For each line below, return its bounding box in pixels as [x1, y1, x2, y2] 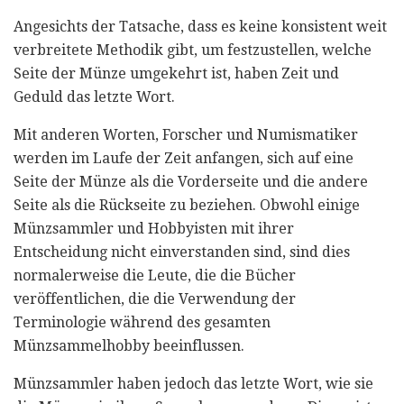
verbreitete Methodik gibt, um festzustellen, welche [14, 41, 372, 60]
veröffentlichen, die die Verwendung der [14, 290, 296, 308]
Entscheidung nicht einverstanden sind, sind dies [14, 243, 350, 262]
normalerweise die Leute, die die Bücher [14, 267, 296, 285]
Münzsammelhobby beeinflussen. [14, 337, 244, 355]
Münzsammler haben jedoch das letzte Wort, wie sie [14, 375, 373, 393]
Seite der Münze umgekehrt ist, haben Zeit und [14, 65, 339, 83]
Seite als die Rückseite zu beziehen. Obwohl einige [14, 197, 360, 215]
